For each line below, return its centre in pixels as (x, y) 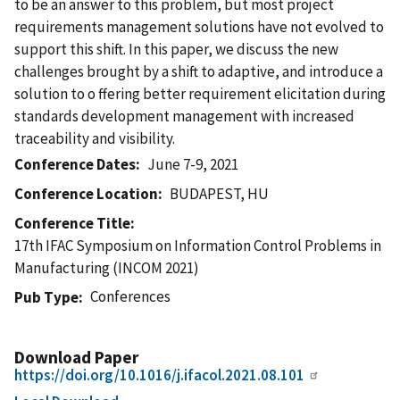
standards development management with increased (184, 116)
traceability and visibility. (95, 138)
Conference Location (86, 193)
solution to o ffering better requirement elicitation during (200, 93)
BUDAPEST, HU (220, 193)
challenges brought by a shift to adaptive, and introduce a (199, 71)
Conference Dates (75, 164)
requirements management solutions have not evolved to (199, 26)
